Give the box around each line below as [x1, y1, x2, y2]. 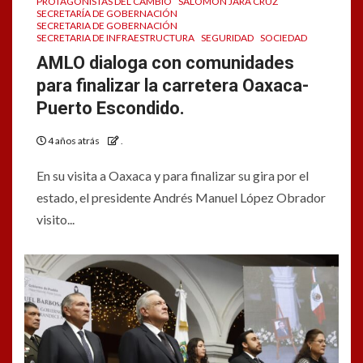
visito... [36, 211, 75, 227]
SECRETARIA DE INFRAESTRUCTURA [36, 32, 194, 44]
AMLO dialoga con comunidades [36, 53, 294, 73]
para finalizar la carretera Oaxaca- [36, 75, 309, 96]
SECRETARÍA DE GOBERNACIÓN [36, 7, 177, 19]
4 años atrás [46, 135, 101, 147]
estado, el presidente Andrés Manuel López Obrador [36, 190, 326, 205]
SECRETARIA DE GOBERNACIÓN [36, 19, 177, 32]
